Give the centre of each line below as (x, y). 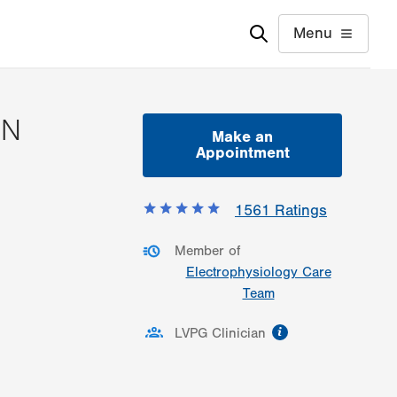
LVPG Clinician (220, 334)
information (329, 329)
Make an (242, 137)
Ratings (299, 210)
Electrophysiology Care (258, 272)
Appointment (242, 153)
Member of (207, 251)
